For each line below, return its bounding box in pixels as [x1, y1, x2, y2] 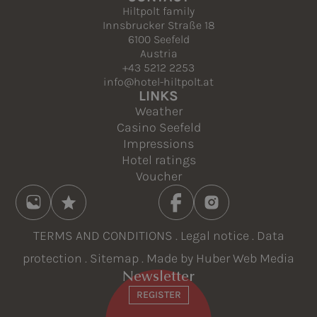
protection [23, 250, 82, 267]
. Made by [139, 250, 196, 267]
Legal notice [180, 228, 252, 244]
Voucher [135, 168, 182, 185]
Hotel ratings [121, 152, 196, 168]
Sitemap [90, 250, 139, 267]
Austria [139, 47, 178, 61]
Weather [134, 103, 183, 120]
